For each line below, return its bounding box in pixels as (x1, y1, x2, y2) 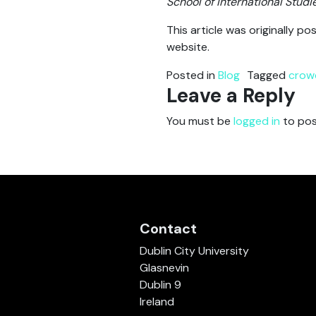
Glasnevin (139, 260, 189, 275)
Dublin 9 (139, 277, 181, 292)
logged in (233, 114, 280, 128)
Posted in (166, 68, 218, 83)
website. (166, 39, 209, 54)
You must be (166, 114, 233, 128)
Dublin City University (139, 243, 249, 258)
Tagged (247, 68, 288, 83)
